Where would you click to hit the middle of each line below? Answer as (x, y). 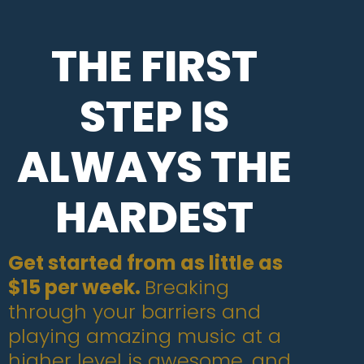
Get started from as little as (145, 263)
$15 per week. (76, 287)
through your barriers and (134, 312)
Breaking (187, 287)
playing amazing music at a (145, 336)
